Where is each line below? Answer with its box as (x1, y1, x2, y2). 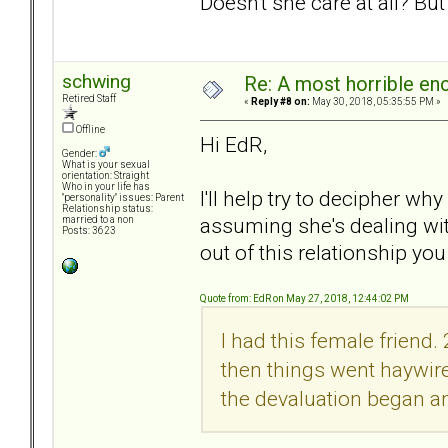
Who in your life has (62, 181, 150, 193)
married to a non (62, 214, 134, 226)
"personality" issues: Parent (62, 192, 184, 204)
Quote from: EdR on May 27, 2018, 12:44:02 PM (200, 292, 409, 304)
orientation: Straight (62, 170, 149, 182)
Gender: (62, 148, 99, 160)
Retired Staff (62, 93, 116, 105)
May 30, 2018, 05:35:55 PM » (310, 96, 441, 108)
